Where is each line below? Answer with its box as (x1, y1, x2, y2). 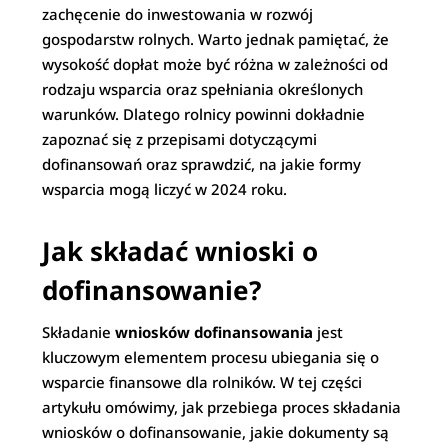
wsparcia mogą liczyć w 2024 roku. (42, 179, 288, 199)
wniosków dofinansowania (115, 322, 314, 342)
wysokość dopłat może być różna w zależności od (42, 54, 389, 74)
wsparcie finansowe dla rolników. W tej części (42, 372, 363, 392)
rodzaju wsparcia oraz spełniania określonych (42, 79, 364, 99)
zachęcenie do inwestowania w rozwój (42, 4, 314, 24)
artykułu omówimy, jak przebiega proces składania (42, 397, 402, 417)
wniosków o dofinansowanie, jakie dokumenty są (42, 422, 390, 442)
